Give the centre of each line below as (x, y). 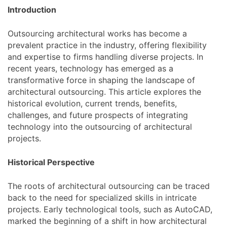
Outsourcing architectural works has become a (97, 33)
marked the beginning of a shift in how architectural (107, 221)
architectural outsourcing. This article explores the (104, 91)
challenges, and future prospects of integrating (98, 115)
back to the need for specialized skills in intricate (102, 197)
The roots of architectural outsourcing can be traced (109, 186)
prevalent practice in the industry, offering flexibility (107, 45)
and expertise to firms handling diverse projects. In (105, 56)
